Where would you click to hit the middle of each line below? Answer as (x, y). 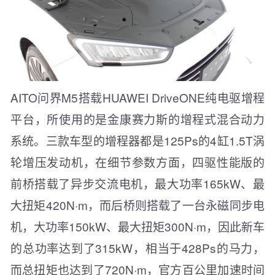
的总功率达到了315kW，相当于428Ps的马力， (137, 248)
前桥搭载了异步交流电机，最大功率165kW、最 (137, 184)
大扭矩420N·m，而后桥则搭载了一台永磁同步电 (137, 205)
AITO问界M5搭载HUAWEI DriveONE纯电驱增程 (137, 98)
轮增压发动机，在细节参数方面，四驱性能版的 (137, 162)
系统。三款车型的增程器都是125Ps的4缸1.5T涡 (137, 141)
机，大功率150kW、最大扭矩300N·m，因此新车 (137, 227)
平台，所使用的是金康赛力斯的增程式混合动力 (137, 119)
